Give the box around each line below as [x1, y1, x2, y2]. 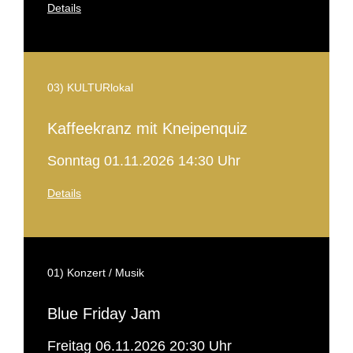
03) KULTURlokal [47, 81, 133, 94]
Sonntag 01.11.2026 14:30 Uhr [47, 153, 240, 169]
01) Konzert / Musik [47, 266, 144, 279]
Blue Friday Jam [47, 305, 161, 322]
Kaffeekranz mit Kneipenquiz [47, 120, 247, 137]
